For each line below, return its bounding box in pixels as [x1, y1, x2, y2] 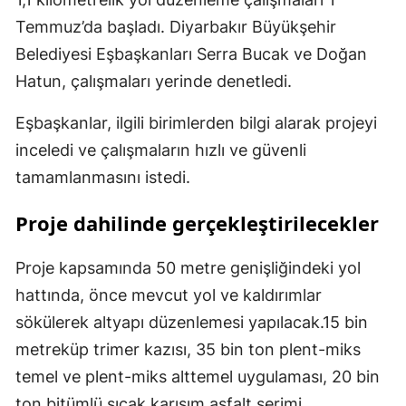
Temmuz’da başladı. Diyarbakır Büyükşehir [15, 17, 336, 37]
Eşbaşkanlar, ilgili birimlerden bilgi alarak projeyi [15, 113, 377, 133]
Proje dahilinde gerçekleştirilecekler [15, 209, 379, 237]
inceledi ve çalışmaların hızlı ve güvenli [15, 140, 306, 160]
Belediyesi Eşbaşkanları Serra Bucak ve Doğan [15, 44, 367, 64]
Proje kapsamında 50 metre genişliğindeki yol [15, 258, 361, 278]
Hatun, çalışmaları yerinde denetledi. [15, 72, 292, 92]
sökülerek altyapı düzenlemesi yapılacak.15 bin [15, 313, 368, 333]
